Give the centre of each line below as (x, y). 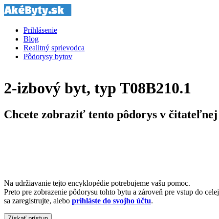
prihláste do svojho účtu (111, 200)
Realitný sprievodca (54, 48)
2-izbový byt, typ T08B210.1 (98, 88)
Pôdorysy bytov (48, 56)
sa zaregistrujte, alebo (38, 200)
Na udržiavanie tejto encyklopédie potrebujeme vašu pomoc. (97, 183)
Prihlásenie (40, 30)
